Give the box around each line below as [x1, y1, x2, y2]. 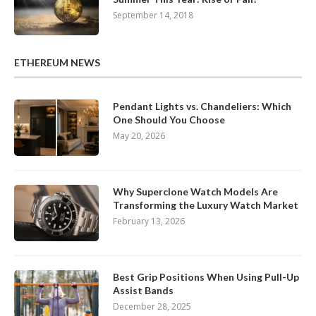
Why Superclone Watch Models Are [113, 186, 278, 198]
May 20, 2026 [113, 130, 165, 142]
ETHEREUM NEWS [14, 56, 100, 69]
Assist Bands [113, 284, 174, 297]
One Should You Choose [113, 114, 225, 126]
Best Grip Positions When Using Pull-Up [113, 271, 299, 284]
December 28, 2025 [113, 300, 191, 313]
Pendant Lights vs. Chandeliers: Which [113, 100, 291, 113]
